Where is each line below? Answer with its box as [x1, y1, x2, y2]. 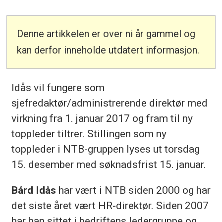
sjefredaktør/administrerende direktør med [11, 96, 208, 109]
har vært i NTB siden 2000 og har [55, 183, 211, 196]
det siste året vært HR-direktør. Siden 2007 [11, 199, 209, 212]
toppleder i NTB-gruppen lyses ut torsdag [11, 142, 200, 155]
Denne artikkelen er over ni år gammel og [17, 28, 196, 40]
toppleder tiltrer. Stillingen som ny [11, 127, 166, 140]
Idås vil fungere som [11, 81, 105, 94]
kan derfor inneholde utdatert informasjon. [17, 44, 200, 56]
